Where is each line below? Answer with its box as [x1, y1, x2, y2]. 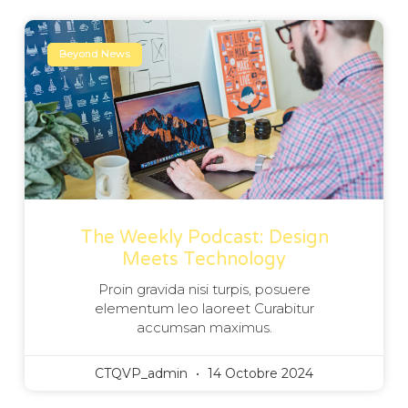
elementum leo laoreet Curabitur [94, 299, 314, 317]
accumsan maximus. [136, 318, 272, 336]
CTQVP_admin [95, 364, 191, 382]
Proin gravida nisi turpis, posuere [97, 280, 311, 298]
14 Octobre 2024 [204, 364, 313, 382]
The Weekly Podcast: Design [79, 226, 329, 249]
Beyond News [59, 47, 131, 61]
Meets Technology [122, 248, 286, 270]
